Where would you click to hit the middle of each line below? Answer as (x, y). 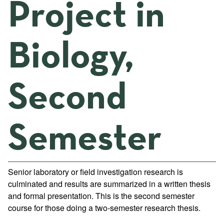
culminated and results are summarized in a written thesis (109, 184)
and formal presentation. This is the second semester (101, 196)
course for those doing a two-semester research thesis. (104, 208)
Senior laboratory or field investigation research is (95, 172)
